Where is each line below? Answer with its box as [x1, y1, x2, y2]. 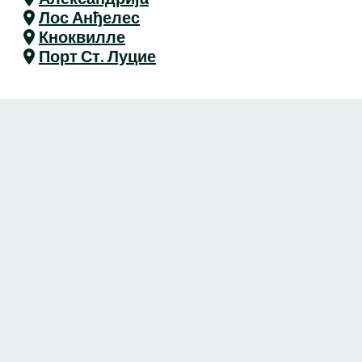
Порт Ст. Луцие [39, 47, 156, 66]
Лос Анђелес [39, 8, 140, 27]
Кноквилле [39, 27, 125, 47]
